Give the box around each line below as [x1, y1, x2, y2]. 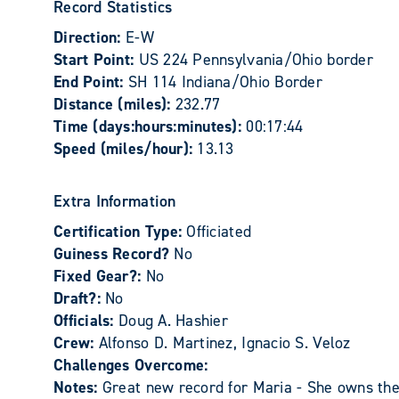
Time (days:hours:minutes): [53, 116, 247, 137]
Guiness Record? [53, 243, 175, 265]
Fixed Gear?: [53, 265, 146, 287]
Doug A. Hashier [118, 310, 229, 331]
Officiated [186, 221, 252, 242]
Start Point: [53, 49, 139, 70]
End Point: [53, 71, 128, 93]
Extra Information [53, 191, 176, 212]
